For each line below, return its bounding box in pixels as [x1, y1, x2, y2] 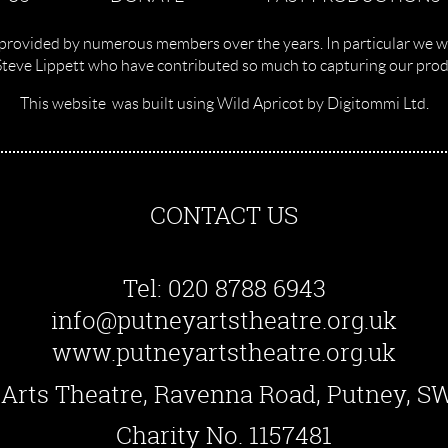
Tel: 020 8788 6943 [122, 272, 326, 305]
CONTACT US [150, 198, 298, 231]
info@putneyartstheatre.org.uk [51, 304, 397, 337]
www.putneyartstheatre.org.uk [52, 336, 396, 369]
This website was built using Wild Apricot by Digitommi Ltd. [19, 95, 429, 112]
